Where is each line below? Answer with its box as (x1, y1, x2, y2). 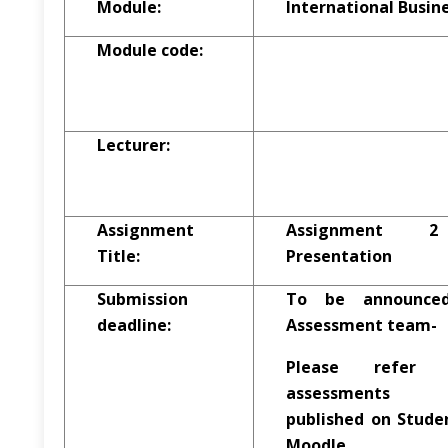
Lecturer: (97, 134, 170, 156)
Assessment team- (286, 314, 437, 336)
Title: (97, 245, 140, 267)
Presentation (286, 245, 392, 267)
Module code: (97, 39, 203, 61)
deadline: (97, 314, 171, 336)
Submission (97, 288, 188, 310)
